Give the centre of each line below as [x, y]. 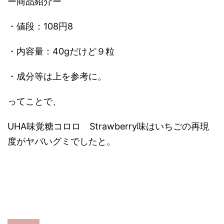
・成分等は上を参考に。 [57, 76]
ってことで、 [34, 101]
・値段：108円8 [40, 26]
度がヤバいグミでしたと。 [61, 141]
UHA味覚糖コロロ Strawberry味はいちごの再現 [108, 126]
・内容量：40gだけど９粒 [61, 51]
